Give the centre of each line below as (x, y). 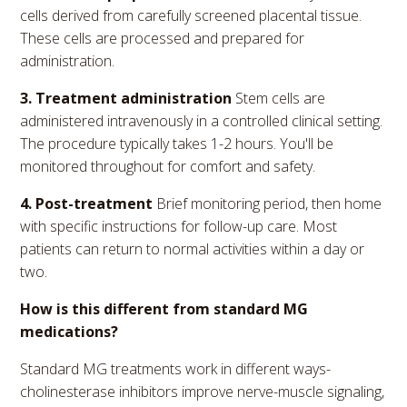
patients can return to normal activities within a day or (193, 248)
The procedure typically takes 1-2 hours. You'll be (177, 143)
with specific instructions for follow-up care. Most (179, 226)
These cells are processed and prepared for (163, 38)
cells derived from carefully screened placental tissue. (191, 15)
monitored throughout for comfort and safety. (168, 166)
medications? (69, 331)
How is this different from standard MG (164, 308)
